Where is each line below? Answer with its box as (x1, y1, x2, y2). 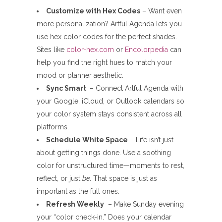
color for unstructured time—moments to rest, (37, 162, 184, 170)
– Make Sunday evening (104, 200, 184, 209)
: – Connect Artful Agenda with (86, 84, 183, 93)
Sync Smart (46, 84, 86, 93)
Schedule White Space (46, 136, 128, 144)
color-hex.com (64, 46, 114, 54)
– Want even (140, 7, 182, 15)
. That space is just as (90, 174, 157, 183)
